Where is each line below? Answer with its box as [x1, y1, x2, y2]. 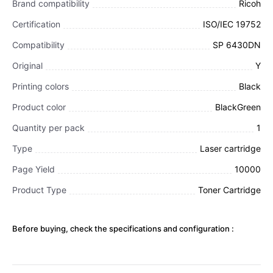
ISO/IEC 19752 [203, 18, 261, 29]
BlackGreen [215, 101, 261, 112]
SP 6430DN [213, 39, 261, 50]
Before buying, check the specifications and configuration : [12, 223, 234, 233]
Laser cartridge [200, 143, 261, 154]
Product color [12, 101, 66, 112]
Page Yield [12, 163, 55, 174]
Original [12, 60, 43, 71]
